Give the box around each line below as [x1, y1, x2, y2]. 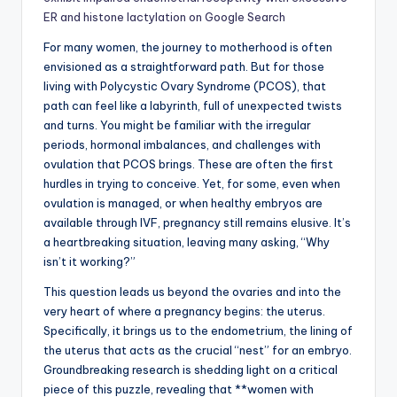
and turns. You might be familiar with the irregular [43, 118, 311, 133]
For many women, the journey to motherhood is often [43, 40, 332, 55]
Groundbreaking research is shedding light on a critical [43, 362, 338, 378]
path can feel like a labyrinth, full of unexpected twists [43, 98, 342, 113]
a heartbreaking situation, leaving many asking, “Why [43, 235, 330, 250]
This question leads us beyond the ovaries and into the [43, 284, 341, 300]
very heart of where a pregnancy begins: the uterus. [43, 304, 325, 319]
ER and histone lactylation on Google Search [43, 10, 285, 25]
